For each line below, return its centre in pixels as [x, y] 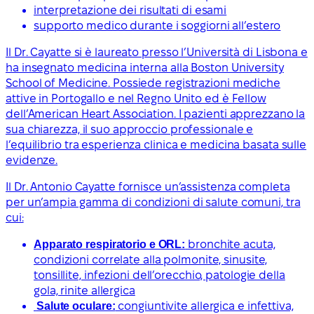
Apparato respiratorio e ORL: [110, 245]
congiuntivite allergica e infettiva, [204, 306]
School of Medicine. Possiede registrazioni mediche [143, 83]
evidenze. [32, 161]
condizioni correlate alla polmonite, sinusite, [151, 260]
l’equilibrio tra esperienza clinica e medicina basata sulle [156, 145]
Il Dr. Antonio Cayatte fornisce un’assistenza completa [148, 187]
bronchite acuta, [230, 245]
